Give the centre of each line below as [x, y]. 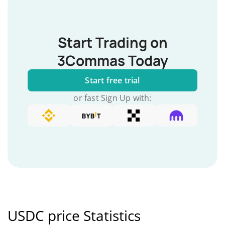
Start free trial [113, 80]
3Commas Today [113, 60]
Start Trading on [113, 42]
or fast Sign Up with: [113, 98]
